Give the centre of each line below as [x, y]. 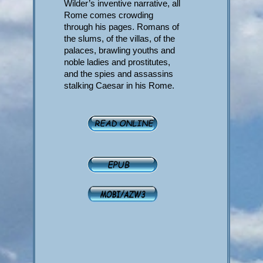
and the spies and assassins [119, 74]
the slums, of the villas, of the [120, 39]
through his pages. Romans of [122, 27]
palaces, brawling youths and [120, 50]
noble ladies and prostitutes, [117, 62]
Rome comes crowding [109, 15]
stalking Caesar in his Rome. [119, 86]
